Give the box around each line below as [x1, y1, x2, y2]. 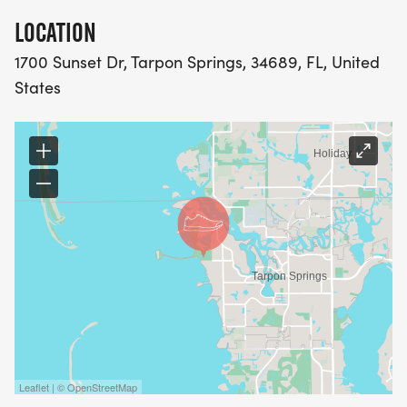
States [15, 76, 61, 99]
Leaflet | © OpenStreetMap [19, 380, 137, 395]
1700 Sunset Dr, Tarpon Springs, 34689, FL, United [15, 51, 380, 74]
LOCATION [15, 17, 96, 49]
